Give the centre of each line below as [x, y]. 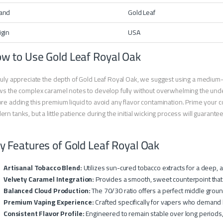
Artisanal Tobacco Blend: [43, 168]
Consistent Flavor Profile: [44, 214]
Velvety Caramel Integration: [49, 179]
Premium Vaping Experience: [49, 202]
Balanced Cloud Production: [47, 191]
